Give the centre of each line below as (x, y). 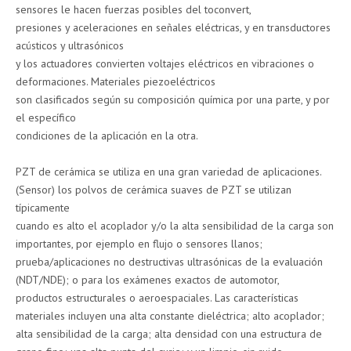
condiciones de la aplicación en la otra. (107, 136)
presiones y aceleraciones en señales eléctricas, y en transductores (173, 27)
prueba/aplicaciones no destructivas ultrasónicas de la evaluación (169, 262)
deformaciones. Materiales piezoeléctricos (116, 81)
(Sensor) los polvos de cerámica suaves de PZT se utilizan (154, 190)
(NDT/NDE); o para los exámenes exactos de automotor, (148, 280)
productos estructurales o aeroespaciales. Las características (157, 298)
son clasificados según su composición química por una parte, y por (173, 100)
